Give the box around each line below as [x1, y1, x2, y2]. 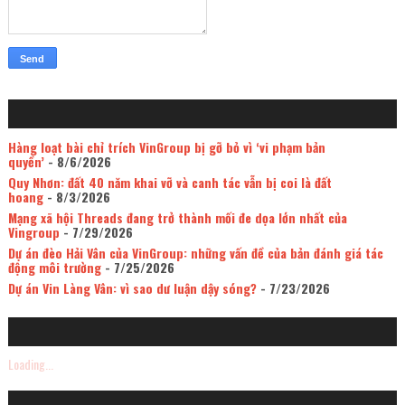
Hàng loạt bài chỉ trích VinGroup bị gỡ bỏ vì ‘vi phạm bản [7, 137, 325, 157]
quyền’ [7, 152, 44, 172]
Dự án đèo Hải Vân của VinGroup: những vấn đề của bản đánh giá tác [7, 243, 383, 263]
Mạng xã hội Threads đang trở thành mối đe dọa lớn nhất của [7, 208, 347, 228]
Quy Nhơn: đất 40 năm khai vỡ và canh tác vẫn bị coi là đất [7, 173, 332, 193]
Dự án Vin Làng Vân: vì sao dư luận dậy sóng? [7, 278, 257, 298]
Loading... [7, 353, 53, 373]
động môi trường [7, 258, 101, 278]
